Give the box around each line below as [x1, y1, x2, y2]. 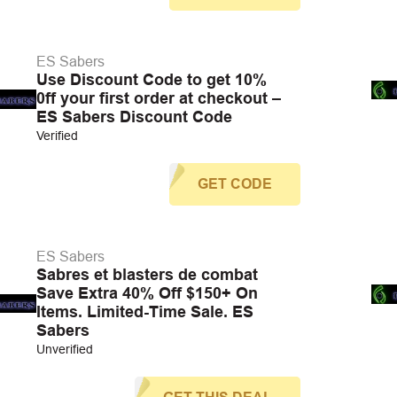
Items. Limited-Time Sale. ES [35, 303, 253, 321]
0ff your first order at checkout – [35, 90, 281, 107]
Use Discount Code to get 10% [35, 71, 267, 89]
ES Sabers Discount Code [35, 108, 232, 126]
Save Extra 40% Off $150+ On [35, 284, 258, 302]
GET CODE [197, 176, 272, 191]
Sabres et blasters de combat [35, 266, 258, 284]
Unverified [35, 342, 93, 356]
